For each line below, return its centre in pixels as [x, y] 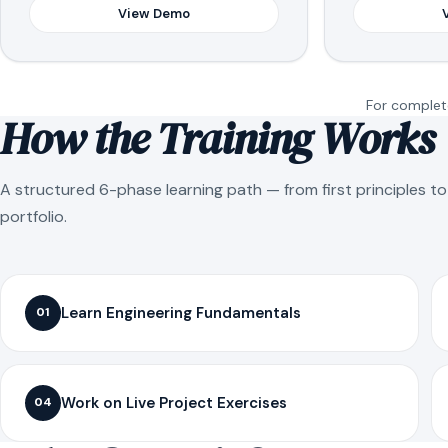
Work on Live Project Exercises [174, 402]
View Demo [154, 13]
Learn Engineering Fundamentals [181, 312]
